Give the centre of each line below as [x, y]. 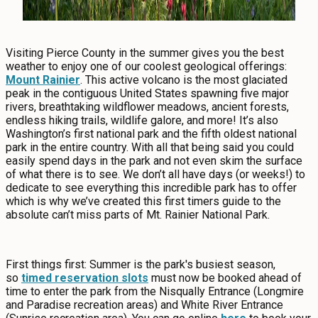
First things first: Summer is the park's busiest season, [141, 264]
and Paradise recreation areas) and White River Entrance [144, 305]
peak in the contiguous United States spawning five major [147, 93]
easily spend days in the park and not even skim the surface [154, 161]
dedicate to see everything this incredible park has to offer [151, 188]
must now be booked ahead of [225, 278]
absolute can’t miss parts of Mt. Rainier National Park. [139, 215]
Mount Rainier [43, 80]
